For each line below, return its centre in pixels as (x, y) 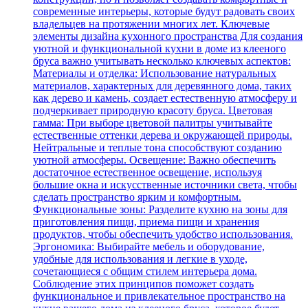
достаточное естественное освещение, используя (147, 172)
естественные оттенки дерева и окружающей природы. (163, 135)
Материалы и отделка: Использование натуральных (155, 73)
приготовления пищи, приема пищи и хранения (146, 221)
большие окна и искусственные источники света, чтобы (165, 184)
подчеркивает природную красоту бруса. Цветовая (153, 110)
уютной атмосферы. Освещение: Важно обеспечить (154, 159)
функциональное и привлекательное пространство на (159, 296)
